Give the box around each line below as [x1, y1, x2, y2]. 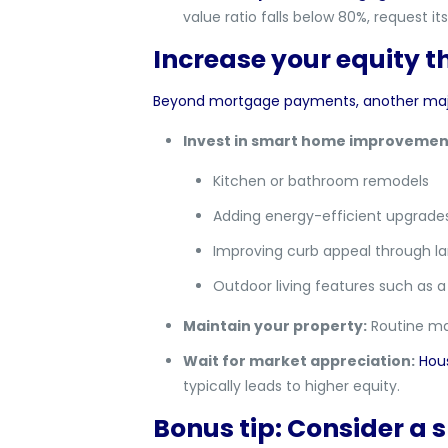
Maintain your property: [182, 316, 367, 336]
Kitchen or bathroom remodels [212, 171, 429, 191]
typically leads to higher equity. [182, 376, 400, 396]
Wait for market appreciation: [182, 351, 415, 371]
